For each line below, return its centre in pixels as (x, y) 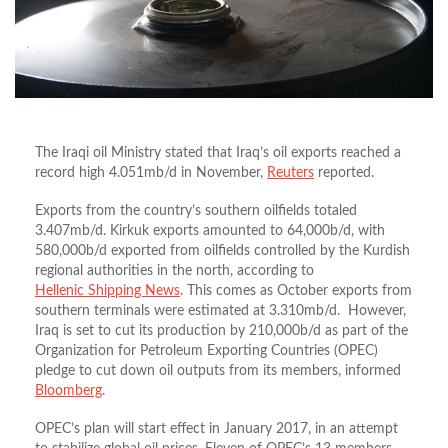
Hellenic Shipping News (107, 290)
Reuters (290, 172)
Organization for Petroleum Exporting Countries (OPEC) (206, 350)
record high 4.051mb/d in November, (151, 172)
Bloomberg (68, 390)
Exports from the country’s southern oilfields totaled (196, 210)
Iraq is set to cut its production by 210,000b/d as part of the (221, 330)
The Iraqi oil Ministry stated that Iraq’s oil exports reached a (218, 152)
